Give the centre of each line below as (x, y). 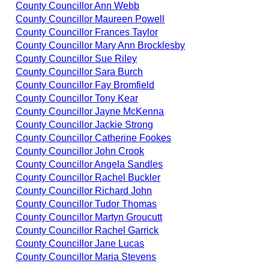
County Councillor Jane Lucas (80, 243)
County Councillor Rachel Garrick (87, 230)
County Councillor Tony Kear (77, 98)
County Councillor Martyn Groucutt (89, 217)
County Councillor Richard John (84, 190)
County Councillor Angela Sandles (89, 164)
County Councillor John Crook (80, 151)
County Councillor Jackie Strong (85, 124)
